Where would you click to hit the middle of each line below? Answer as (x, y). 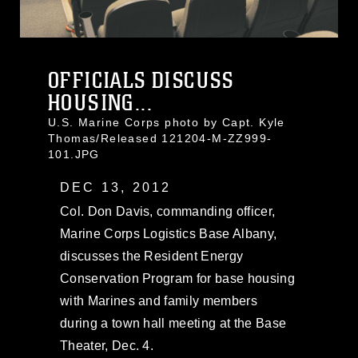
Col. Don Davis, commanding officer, (168, 211)
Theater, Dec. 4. (107, 345)
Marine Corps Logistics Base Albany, (169, 233)
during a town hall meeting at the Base (173, 323)
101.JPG (74, 154)
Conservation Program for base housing (177, 278)
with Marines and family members (159, 300)
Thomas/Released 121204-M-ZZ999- (160, 138)
